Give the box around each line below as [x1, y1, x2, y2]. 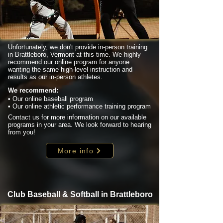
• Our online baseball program [8, 95, 93, 103]
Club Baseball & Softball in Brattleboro [7, 190, 153, 199]
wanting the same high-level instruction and [8, 66, 132, 73]
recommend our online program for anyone [8, 58, 129, 66]
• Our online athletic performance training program [8, 103, 151, 110]
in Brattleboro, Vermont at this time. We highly [8, 51, 141, 58]
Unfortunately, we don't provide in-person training [8, 43, 147, 51]
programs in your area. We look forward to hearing [8, 121, 151, 128]
